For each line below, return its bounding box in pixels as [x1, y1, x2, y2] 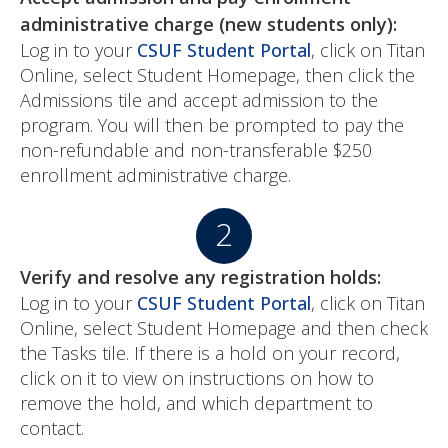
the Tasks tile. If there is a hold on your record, [20, 341, 400, 365]
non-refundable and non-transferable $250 [20, 138, 372, 162]
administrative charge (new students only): [20, 12, 397, 36]
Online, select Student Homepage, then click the [20, 63, 415, 87]
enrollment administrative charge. [20, 163, 291, 187]
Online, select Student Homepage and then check [20, 316, 428, 340]
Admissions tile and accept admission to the [20, 88, 378, 112]
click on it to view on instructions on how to [20, 366, 374, 390]
